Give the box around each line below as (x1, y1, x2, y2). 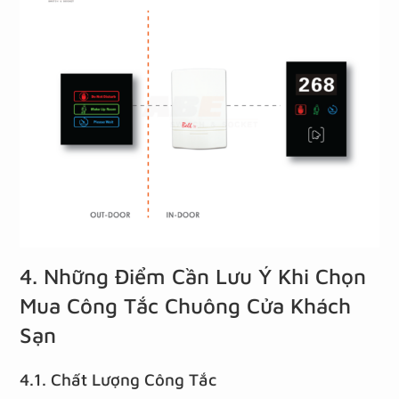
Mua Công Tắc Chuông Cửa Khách (20, 293, 352, 319)
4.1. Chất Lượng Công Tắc (20, 370, 217, 390)
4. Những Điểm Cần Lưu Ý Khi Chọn (20, 264, 367, 289)
